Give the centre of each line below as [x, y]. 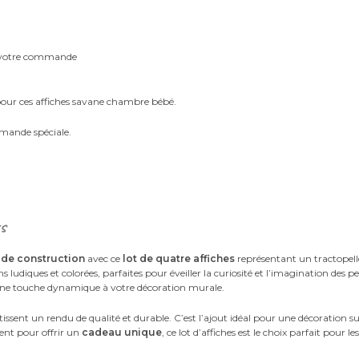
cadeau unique [122, 332]
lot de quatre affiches [179, 258]
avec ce [104, 258]
